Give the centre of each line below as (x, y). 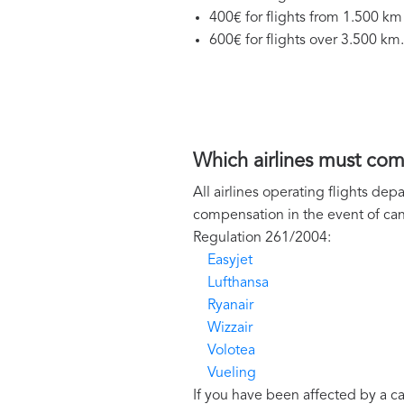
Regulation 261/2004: (262, 239)
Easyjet (230, 261)
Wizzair (230, 329)
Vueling (232, 374)
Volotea (231, 351)
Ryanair (230, 306)
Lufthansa (238, 284)
